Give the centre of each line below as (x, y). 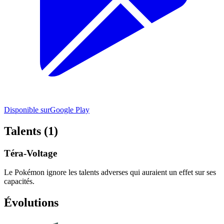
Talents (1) (31, 131)
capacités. (19, 181)
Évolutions (31, 203)
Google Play (70, 109)
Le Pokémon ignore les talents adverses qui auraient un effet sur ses (110, 172)
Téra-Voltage (30, 153)
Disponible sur (27, 109)
